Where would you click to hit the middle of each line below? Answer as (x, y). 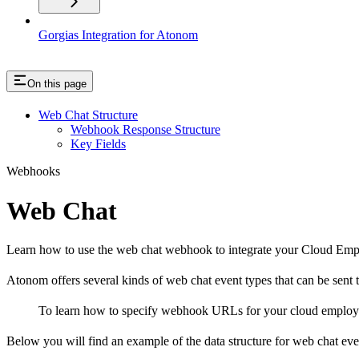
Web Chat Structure (88, 115)
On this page (57, 84)
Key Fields (98, 144)
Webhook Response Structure (145, 130)
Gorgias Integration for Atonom (118, 34)
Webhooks (33, 171)
